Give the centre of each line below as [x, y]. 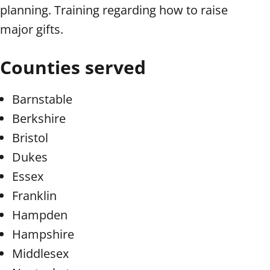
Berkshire [39, 118]
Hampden [40, 215]
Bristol [30, 137]
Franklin [34, 195]
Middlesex [40, 253]
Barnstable [42, 99]
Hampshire [43, 234]
